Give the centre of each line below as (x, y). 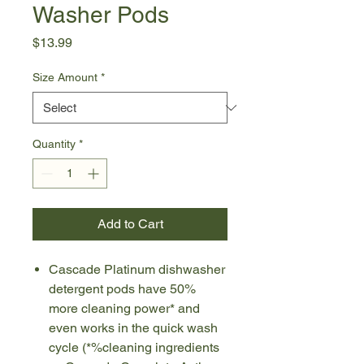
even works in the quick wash (133, 328)
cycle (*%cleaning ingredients (134, 348)
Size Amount (65, 78)
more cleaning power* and (124, 309)
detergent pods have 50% (122, 289)
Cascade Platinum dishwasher (137, 270)
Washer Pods (101, 15)
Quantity (54, 144)
